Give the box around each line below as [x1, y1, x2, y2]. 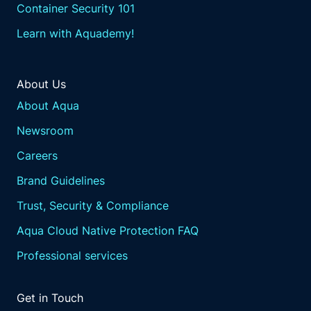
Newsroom [17, 124, 74, 137]
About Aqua [17, 99, 79, 112]
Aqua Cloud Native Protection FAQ [17, 224, 199, 237]
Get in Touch [17, 291, 83, 305]
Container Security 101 [17, 1, 135, 15]
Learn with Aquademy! [17, 26, 134, 40]
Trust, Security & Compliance [17, 199, 169, 212]
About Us [17, 77, 66, 91]
